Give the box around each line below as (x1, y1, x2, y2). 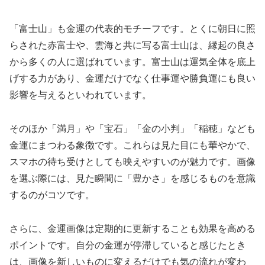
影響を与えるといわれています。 (9, 90, 151, 101)
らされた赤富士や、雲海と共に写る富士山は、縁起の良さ (9, 40, 256, 51)
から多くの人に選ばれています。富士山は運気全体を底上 (9, 57, 256, 67)
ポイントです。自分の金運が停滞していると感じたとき (9, 240, 246, 250)
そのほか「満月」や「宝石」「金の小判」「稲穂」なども (9, 123, 256, 134)
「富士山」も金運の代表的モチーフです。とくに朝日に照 (9, 24, 256, 34)
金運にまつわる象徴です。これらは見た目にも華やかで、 (9, 140, 256, 150)
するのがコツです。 (9, 189, 95, 200)
